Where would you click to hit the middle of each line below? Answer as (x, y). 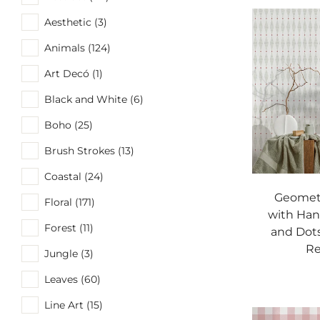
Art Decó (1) (74, 73)
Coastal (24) (74, 176)
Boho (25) (69, 125)
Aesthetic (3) (76, 22)
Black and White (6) (94, 99)
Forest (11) (69, 227)
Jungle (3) (69, 253)
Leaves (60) (72, 279)
